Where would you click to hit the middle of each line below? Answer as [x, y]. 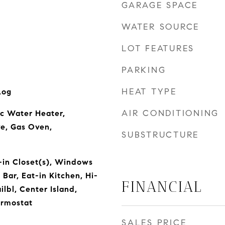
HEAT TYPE [149, 92]
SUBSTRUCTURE [160, 135]
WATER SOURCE [160, 27]
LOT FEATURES [158, 48]
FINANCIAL [162, 187]
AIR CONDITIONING [170, 113]
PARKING [144, 70]
